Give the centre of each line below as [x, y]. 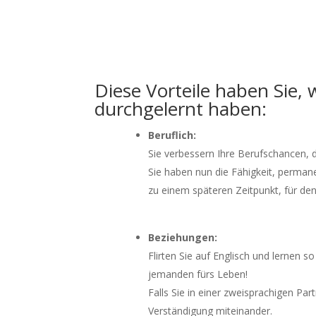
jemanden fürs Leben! [198, 274]
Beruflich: [172, 135]
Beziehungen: [183, 237]
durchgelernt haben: [181, 109]
